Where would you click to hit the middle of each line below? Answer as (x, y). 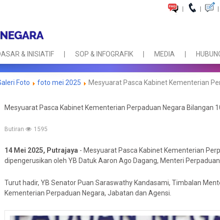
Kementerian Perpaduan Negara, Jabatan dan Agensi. (88, 193)
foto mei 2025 (59, 82)
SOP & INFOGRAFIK (104, 54)
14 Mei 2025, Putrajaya (41, 150)
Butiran (15, 129)
